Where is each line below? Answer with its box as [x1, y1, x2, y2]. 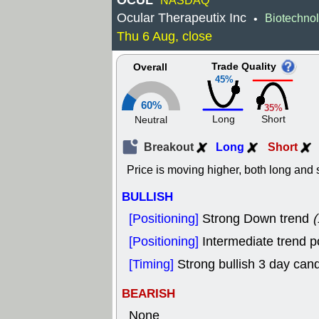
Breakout [144, 139, 197, 155]
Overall [133, 61, 167, 75]
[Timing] [129, 256, 177, 273]
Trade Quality [211, 60, 276, 74]
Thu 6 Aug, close [117, 28, 212, 45]
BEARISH [122, 285, 175, 303]
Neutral [135, 113, 167, 127]
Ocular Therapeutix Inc [117, 9, 246, 26]
